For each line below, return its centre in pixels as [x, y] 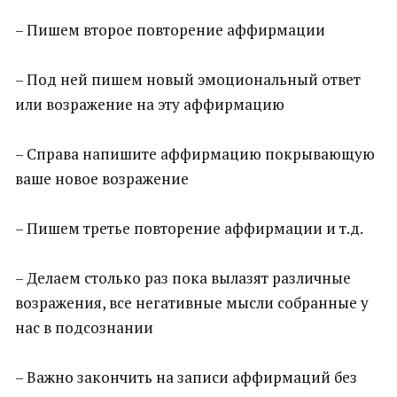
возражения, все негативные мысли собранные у [192, 303]
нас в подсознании [84, 327]
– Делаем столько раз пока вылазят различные [183, 278]
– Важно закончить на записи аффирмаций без [186, 377]
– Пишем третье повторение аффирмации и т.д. [189, 228]
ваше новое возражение [102, 179]
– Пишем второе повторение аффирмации [170, 30]
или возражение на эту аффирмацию [150, 104]
